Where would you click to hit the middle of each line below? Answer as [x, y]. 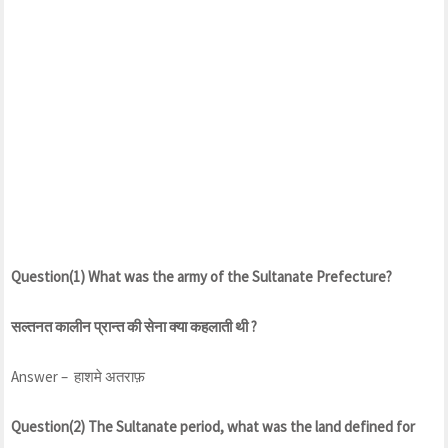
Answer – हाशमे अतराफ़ [78, 376]
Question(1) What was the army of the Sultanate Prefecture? [201, 276]
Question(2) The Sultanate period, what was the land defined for [213, 426]
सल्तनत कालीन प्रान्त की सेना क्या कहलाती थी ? [134, 326]
